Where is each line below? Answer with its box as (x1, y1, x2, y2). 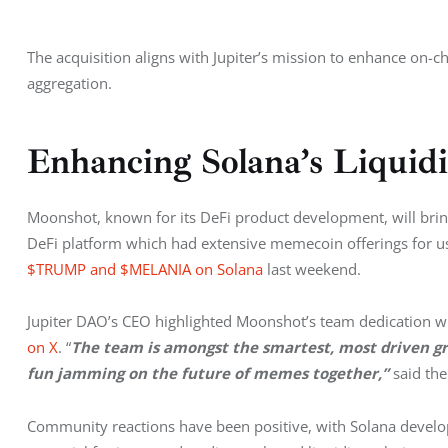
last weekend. (263, 259, 361, 279)
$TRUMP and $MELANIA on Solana (27, 259, 263, 279)
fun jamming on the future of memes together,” (27, 363, 393, 384)
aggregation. (27, 73, 112, 94)
